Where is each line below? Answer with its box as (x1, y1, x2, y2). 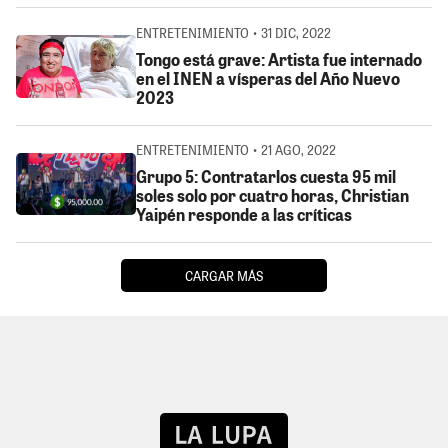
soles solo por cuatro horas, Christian (136, 185, 409, 207)
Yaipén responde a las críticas (136, 204, 352, 226)
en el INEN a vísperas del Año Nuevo (136, 68, 400, 90)
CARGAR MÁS (185, 266, 263, 284)
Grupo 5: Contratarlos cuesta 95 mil (136, 166, 396, 188)
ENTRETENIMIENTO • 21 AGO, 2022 (136, 141, 336, 159)
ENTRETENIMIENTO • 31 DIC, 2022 (136, 24, 331, 42)
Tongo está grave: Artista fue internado (136, 49, 422, 71)
